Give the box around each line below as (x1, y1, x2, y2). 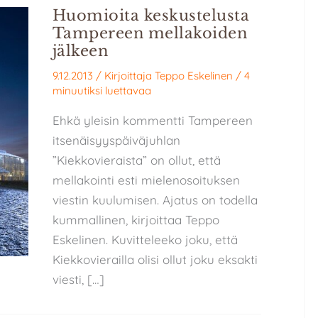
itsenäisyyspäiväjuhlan (52, 132, 180, 148)
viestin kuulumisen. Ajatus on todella (52, 192, 258, 207)
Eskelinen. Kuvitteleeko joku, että (52, 231, 238, 247)
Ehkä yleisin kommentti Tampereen (52, 112, 253, 128)
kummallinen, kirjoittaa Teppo (52, 212, 219, 227)
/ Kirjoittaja (95, 68, 155, 82)
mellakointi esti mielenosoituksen (52, 172, 240, 187)
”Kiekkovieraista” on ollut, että (52, 152, 221, 168)
